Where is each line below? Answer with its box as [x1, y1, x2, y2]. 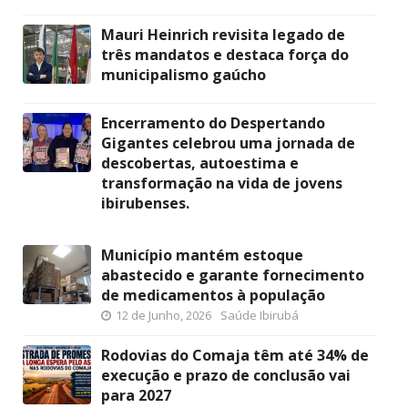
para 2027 [101, 385, 171, 406]
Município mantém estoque [101, 245, 303, 266]
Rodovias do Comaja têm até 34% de [101, 345, 369, 366]
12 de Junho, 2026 [116, 307, 211, 324]
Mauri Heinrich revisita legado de [101, 25, 345, 46]
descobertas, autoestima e [101, 153, 299, 174]
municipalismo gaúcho [101, 65, 266, 86]
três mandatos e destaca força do [101, 45, 349, 66]
